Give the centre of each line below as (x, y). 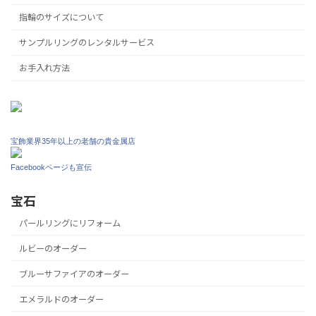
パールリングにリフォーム (70, 223)
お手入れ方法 (45, 68)
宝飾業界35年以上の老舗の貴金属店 (73, 141)
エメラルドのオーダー (62, 299)
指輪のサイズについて (62, 18)
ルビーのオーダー (53, 248)
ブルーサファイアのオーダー (74, 274)
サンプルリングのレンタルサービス (87, 43)
